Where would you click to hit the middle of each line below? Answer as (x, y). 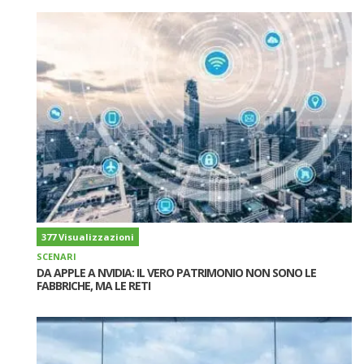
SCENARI (56, 257)
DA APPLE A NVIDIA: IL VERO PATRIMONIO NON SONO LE (176, 273)
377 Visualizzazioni (88, 237)
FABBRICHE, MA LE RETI (93, 286)
